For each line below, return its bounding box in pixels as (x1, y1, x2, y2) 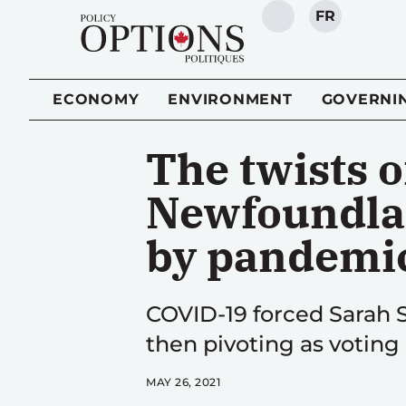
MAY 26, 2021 (146, 375, 221, 389)
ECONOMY (53, 91, 140, 108)
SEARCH (276, 16, 344, 34)
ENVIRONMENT (168, 91, 293, 108)
